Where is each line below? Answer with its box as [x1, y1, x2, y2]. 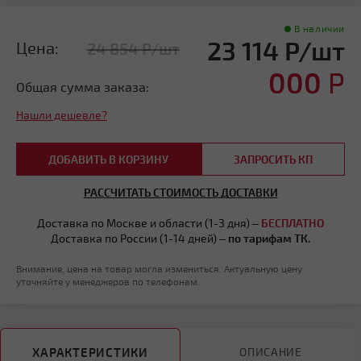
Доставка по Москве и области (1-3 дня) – [37, 216, 261, 230]
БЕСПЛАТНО [261, 216, 324, 230]
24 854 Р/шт [86, 39, 180, 58]
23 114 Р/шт [207, 35, 345, 65]
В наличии [293, 23, 345, 34]
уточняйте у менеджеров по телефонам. [16, 276, 200, 287]
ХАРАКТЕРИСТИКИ [32, 345, 148, 359]
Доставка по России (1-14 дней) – [51, 231, 228, 245]
